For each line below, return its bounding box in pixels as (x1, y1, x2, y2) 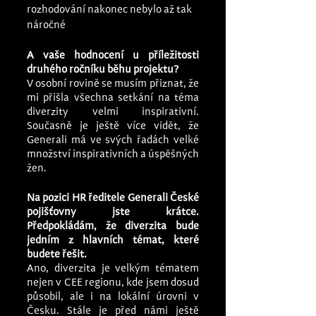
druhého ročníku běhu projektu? (27, 64, 178, 75)
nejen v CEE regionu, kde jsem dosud (27, 277, 199, 288)
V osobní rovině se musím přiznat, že (27, 78, 199, 90)
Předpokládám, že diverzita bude (27, 221, 199, 232)
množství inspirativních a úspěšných (27, 149, 199, 160)
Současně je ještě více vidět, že (27, 121, 199, 132)
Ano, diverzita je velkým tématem (27, 263, 199, 274)
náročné (27, 20, 66, 31)
